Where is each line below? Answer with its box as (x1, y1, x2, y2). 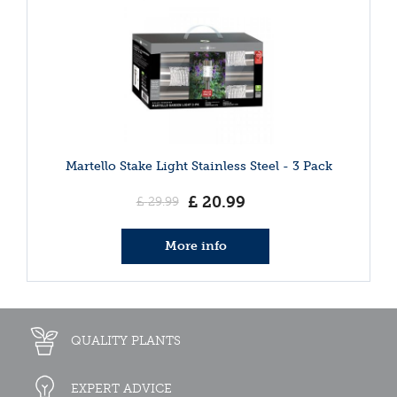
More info (164, 238, 227, 253)
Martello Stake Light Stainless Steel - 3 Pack (65, 159, 332, 174)
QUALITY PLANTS (71, 333, 181, 348)
